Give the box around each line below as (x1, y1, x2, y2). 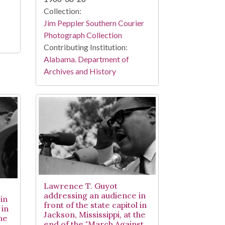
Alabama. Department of (43, 54, 129, 64)
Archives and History (43, 66, 116, 76)
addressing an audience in (43, 190, 146, 201)
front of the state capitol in (43, 200, 147, 210)
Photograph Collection (43, 30, 122, 40)
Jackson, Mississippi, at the (43, 209, 146, 220)
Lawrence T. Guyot (43, 181, 118, 191)
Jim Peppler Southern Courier (43, 18, 144, 28)
